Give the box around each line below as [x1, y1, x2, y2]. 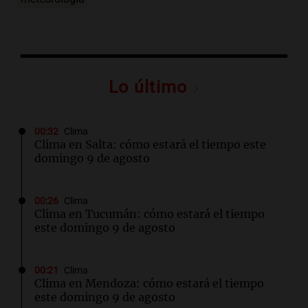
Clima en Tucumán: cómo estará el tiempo [34, 207, 265, 221]
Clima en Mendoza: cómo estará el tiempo [34, 276, 264, 291]
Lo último [109, 77, 192, 98]
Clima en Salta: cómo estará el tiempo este [34, 137, 266, 152]
